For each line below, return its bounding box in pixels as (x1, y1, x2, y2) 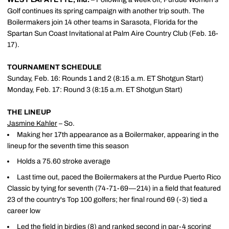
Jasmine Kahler (7, 119, 57, 127)
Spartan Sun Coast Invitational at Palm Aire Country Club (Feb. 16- (7, 29, 218, 37)
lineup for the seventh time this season (7, 142, 129, 150)
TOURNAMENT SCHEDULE (7, 63, 102, 71)
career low (7, 207, 40, 215)
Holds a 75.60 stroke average (17, 157, 110, 166)
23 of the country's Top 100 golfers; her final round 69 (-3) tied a (7, 196, 208, 203)
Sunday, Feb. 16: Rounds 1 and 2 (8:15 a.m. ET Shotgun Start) (7, 74, 203, 82)
